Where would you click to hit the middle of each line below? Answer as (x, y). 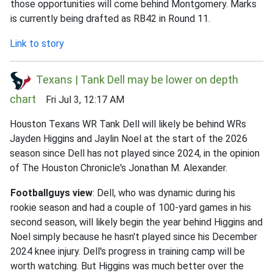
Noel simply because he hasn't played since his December (134, 236)
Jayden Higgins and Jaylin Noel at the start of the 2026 (129, 138)
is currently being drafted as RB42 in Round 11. (110, 18)
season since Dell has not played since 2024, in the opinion (135, 153)
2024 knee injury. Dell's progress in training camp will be (128, 251)
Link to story (37, 43)
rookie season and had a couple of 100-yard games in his (131, 207)
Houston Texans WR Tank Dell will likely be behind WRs (128, 124)
